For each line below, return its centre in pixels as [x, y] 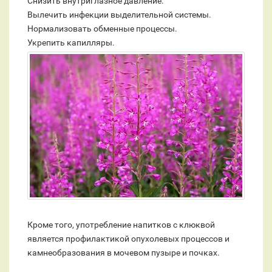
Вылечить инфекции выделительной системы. [119, 15]
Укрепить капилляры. [71, 43]
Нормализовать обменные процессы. [102, 29]
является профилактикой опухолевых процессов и [128, 239]
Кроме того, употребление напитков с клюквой [121, 225]
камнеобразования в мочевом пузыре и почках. [124, 253]
